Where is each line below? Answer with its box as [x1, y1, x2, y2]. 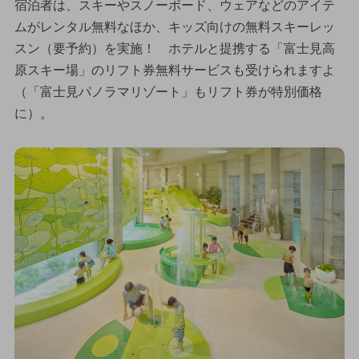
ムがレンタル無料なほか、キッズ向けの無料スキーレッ [14, 19, 335, 34]
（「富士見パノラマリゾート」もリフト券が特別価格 [14, 84, 322, 99]
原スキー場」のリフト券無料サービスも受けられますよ [14, 63, 335, 77]
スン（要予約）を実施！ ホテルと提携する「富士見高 [14, 41, 335, 55]
